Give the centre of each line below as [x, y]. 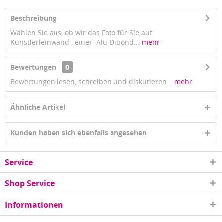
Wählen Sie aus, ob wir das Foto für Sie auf [82, 32]
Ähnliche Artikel [38, 107]
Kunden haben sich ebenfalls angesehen [79, 133]
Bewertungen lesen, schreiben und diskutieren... [91, 82]
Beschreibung [33, 18]
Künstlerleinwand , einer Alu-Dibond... [75, 42]
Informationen [34, 205]
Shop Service [30, 183]
